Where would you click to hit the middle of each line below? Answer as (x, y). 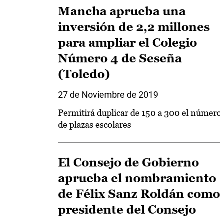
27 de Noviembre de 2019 (108, 95)
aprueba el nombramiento (137, 178)
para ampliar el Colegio (127, 42)
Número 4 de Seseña (120, 58)
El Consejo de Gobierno (128, 162)
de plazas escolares (95, 124)
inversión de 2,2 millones (134, 27)
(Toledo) (84, 74)
